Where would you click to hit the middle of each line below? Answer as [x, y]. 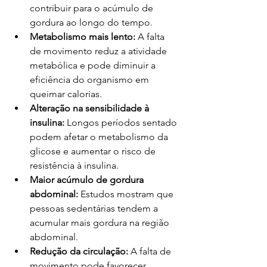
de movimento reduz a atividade [100, 51]
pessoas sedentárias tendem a [95, 209]
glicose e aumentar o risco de [94, 151]
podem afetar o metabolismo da [100, 137]
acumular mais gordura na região [101, 223]
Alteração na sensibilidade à [91, 108]
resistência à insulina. [74, 166]
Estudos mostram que [127, 194]
